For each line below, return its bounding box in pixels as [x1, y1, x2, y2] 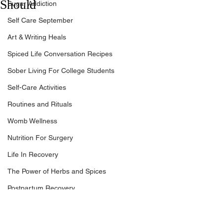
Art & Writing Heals [7, 33, 66, 41]
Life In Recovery [7, 150, 58, 158]
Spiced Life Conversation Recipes [7, 50, 112, 58]
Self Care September [7, 16, 73, 24]
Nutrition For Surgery [7, 134, 73, 142]
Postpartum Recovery [7, 184, 75, 192]
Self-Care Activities [7, 83, 66, 91]
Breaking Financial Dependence [7, 201, 107, 209]
